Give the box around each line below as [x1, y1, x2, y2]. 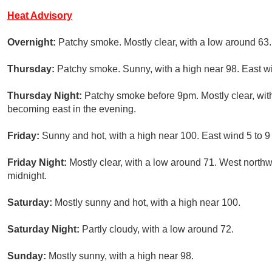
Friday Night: [7, 157, 69, 168]
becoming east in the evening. [7, 104, 136, 115]
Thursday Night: [7, 90, 84, 101]
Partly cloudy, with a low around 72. [82, 224, 234, 235]
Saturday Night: [7, 224, 82, 235]
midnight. [7, 171, 47, 182]
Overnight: [7, 37, 58, 48]
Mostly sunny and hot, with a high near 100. [55, 197, 240, 208]
